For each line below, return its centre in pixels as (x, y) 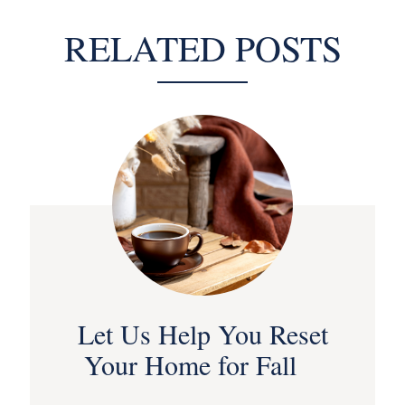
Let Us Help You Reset (202, 334)
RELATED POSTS (202, 48)
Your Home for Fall (202, 365)
